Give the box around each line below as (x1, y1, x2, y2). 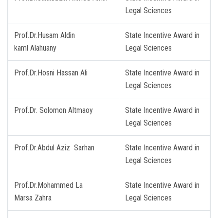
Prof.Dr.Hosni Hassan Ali (14, 68, 88, 77)
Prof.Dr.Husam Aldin (14, 30, 75, 40)
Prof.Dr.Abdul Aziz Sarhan (14, 143, 94, 152)
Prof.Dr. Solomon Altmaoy (14, 105, 93, 115)
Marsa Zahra (14, 193, 52, 202)
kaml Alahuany (14, 43, 56, 53)
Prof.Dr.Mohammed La (14, 180, 83, 190)
